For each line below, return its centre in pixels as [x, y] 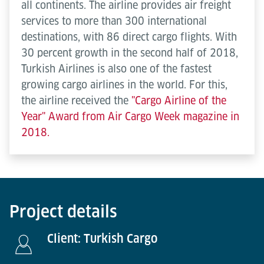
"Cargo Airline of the [179, 100]
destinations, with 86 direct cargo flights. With [129, 37]
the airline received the [76, 100]
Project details [63, 211]
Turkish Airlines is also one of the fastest [116, 68]
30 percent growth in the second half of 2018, [130, 52]
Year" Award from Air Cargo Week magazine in [130, 116]
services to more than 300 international [114, 21]
